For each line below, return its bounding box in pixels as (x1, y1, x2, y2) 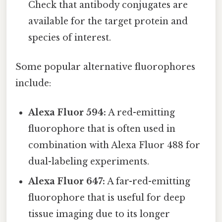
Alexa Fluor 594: (28, 107, 107, 118)
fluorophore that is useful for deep (28, 192, 186, 204)
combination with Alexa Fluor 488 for (28, 140, 201, 151)
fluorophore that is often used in (28, 123, 176, 135)
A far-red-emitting (105, 176, 191, 187)
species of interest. (28, 32, 111, 43)
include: (15, 78, 51, 89)
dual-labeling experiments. (28, 156, 150, 167)
